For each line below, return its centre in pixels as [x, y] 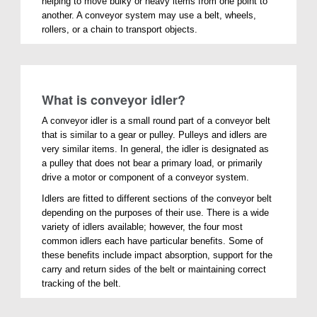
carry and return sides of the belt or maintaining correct [154, 269]
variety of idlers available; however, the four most [143, 226]
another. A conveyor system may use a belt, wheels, [149, 15]
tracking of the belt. [82, 283]
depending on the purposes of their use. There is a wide [156, 212]
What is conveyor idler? [114, 99]
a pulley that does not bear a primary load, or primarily [152, 163]
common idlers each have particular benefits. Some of [153, 241]
